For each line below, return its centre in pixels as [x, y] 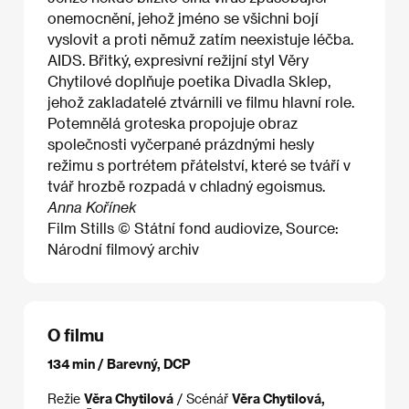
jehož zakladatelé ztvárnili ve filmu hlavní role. [201, 101]
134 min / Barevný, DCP [119, 364]
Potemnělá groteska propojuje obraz [173, 122]
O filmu [76, 334]
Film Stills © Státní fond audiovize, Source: [193, 227]
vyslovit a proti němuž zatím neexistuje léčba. [200, 38]
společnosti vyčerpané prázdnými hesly [181, 143]
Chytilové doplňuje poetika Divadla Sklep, [189, 80]
